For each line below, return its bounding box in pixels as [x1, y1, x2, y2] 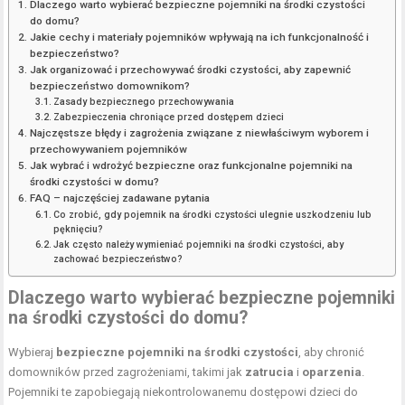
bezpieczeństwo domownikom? [29, 80, 190, 93]
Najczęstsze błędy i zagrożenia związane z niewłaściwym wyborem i [29, 127, 369, 140]
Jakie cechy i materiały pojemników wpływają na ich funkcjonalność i [29, 31, 369, 44]
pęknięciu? [53, 223, 104, 236]
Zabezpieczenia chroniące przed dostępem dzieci [53, 111, 285, 124]
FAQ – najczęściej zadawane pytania [29, 192, 210, 205]
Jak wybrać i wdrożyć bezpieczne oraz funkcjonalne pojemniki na [29, 159, 353, 173]
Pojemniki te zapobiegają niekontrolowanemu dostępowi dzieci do [8, 385, 359, 400]
